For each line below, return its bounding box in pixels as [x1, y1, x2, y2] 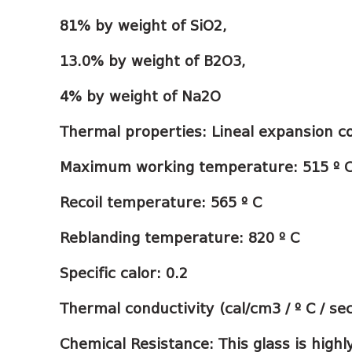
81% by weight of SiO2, [60, 17, 226, 34]
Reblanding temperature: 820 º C [60, 229, 299, 246]
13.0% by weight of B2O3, [60, 53, 245, 69]
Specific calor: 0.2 [60, 265, 188, 281]
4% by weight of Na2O [60, 88, 221, 104]
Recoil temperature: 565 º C [60, 194, 262, 211]
